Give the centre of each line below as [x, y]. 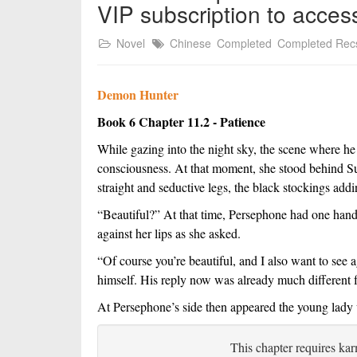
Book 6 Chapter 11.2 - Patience [181, 122]
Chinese [190, 43]
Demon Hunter [138, 94]
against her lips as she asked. [169, 233]
